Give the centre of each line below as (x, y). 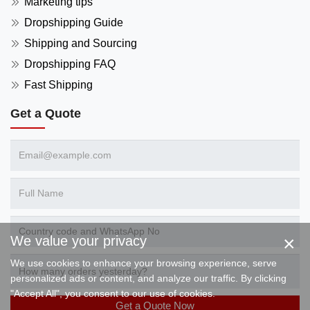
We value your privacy (79, 241)
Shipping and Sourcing (81, 44)
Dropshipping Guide (74, 23)
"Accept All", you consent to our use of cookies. (113, 293)
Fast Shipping (58, 85)
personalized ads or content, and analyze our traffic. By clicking (148, 278)
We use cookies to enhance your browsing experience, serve (144, 263)
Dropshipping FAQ (70, 64)
